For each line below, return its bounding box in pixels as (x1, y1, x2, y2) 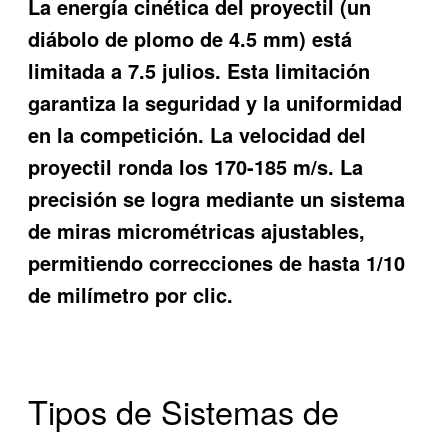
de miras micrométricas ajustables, (28, 215, 366, 245)
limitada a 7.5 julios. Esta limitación (28, 55, 371, 85)
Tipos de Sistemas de (28, 387, 340, 434)
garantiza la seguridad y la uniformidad (28, 87, 403, 117)
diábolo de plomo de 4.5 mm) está (28, 23, 353, 53)
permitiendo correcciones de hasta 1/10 (28, 247, 406, 277)
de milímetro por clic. (28, 279, 234, 309)
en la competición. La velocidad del (28, 119, 367, 149)
